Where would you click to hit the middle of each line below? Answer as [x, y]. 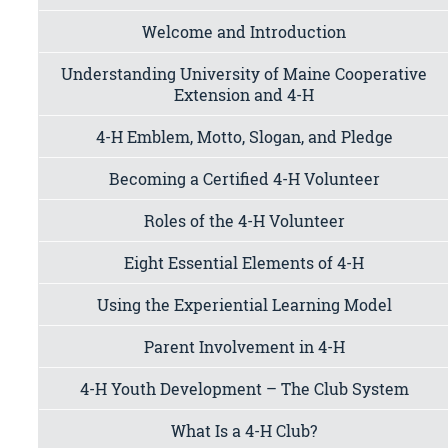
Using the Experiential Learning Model [244, 304]
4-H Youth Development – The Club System [244, 388]
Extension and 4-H [244, 94]
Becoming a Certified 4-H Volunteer [244, 178]
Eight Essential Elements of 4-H [244, 262]
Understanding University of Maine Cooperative [244, 73]
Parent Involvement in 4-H [244, 346]
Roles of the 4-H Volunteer [244, 220]
